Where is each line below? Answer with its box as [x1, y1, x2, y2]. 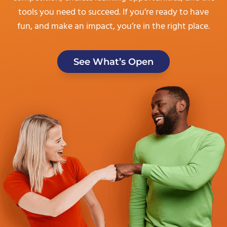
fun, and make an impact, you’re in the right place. [17, 19, 210, 34]
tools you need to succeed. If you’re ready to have [18, 5, 209, 20]
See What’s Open [73, 56, 154, 67]
